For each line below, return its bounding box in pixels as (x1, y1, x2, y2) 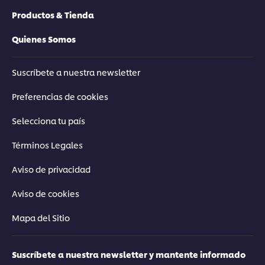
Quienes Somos (12, 33, 76, 44)
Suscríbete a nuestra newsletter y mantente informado (12, 248, 245, 260)
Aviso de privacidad (12, 163, 91, 174)
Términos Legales (12, 138, 83, 150)
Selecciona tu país (12, 114, 85, 126)
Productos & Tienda (12, 8, 94, 20)
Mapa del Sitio (12, 211, 70, 223)
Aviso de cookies (12, 187, 79, 199)
